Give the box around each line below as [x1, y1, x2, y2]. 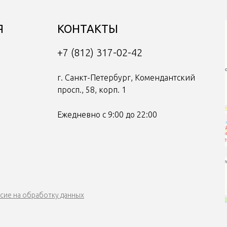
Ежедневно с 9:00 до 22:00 [57, 110, 157, 119]
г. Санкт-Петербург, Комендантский [57, 73, 195, 82]
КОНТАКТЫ [57, 22, 118, 35]
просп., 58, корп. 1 [57, 85, 126, 94]
